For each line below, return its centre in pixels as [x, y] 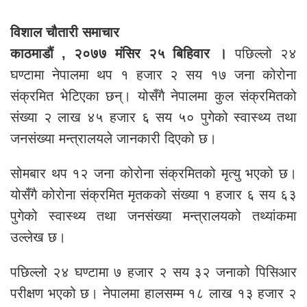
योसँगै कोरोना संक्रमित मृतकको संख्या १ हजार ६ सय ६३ [153, 195]
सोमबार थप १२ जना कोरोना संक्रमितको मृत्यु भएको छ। [153, 174]
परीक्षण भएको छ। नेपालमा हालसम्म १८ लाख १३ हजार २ [153, 294]
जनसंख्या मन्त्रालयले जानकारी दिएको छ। [113, 139]
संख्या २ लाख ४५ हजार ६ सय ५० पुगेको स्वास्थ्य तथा [153, 118]
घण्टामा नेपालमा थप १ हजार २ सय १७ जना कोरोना [153, 75]
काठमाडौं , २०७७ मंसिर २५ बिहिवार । [123, 54]
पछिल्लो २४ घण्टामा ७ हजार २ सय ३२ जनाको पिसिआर [153, 272]
